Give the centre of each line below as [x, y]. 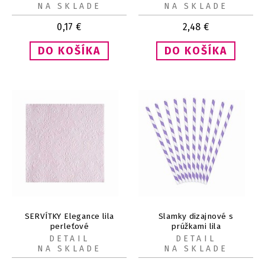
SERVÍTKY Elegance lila [69, 216]
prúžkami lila [196, 227]
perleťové [69, 227]
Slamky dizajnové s [196, 216]
